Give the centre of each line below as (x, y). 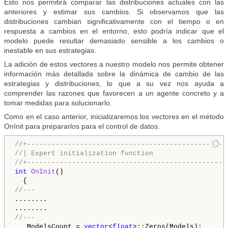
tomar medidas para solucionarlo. (58, 103)
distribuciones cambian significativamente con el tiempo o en (114, 22)
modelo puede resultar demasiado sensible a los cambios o (114, 41)
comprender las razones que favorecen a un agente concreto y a (114, 93)
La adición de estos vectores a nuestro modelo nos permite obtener (114, 64)
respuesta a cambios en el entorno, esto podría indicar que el (114, 31)
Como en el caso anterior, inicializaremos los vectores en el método (114, 117)
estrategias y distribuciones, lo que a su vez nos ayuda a (114, 84)
